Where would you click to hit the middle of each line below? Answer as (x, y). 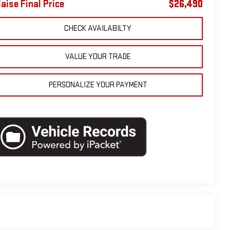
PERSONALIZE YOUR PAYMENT (98, 85)
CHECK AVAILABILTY (98, 28)
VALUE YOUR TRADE (98, 56)
